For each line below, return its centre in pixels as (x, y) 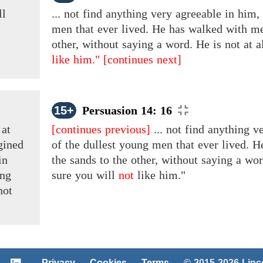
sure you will (85, 175)
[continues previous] (101, 129)
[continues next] (142, 60)
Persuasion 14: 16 (127, 111)
